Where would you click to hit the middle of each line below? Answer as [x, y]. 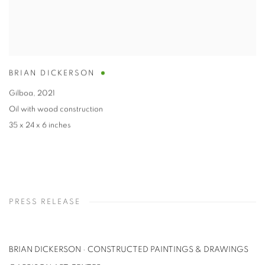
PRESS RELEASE [45, 202]
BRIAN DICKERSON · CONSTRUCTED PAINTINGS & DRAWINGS [129, 250]
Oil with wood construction [56, 109]
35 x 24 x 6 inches [40, 125]
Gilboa [21, 93]
